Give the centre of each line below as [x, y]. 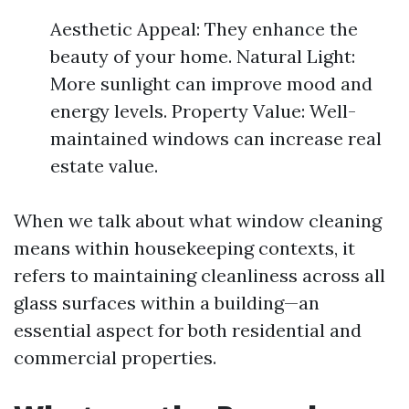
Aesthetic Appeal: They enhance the [204, 29]
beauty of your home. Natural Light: [203, 56]
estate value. [104, 166]
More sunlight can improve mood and [211, 84]
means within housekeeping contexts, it [184, 248]
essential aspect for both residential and [188, 330]
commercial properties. [115, 357]
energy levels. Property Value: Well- [203, 111]
